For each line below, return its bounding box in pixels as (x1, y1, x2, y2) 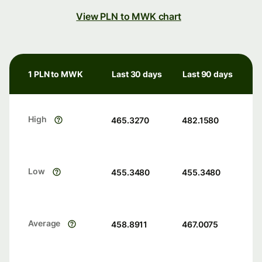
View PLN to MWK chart (76, 11, 181, 23)
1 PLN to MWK (28, 69, 83, 80)
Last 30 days (112, 69, 162, 80)
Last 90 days (182, 69, 233, 80)
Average (28, 218, 61, 229)
